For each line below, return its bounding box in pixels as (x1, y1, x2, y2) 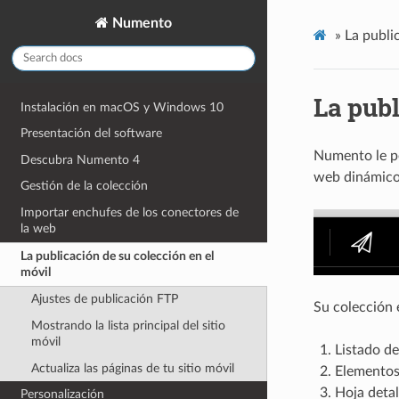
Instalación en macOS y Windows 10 (20, 100, 224, 114)
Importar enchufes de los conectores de (20, 206, 240, 220)
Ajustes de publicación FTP (30, 292, 178, 306)
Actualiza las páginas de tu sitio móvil (30, 361, 234, 375)
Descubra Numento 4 (20, 152, 141, 167)
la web (20, 222, 57, 236)
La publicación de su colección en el (20, 248, 215, 263)
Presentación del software (20, 126, 163, 141)
